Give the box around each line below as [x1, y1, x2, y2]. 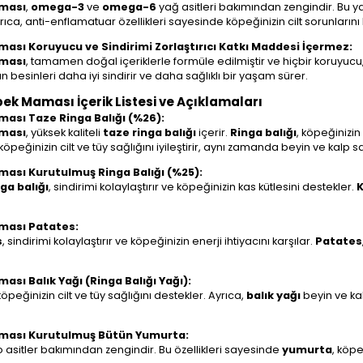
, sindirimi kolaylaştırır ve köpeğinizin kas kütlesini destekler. [49, 180, 357, 194]
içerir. [196, 126, 230, 140]
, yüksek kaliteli [26, 126, 103, 140]
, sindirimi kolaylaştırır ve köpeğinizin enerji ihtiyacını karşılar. [2, 233, 315, 248]
